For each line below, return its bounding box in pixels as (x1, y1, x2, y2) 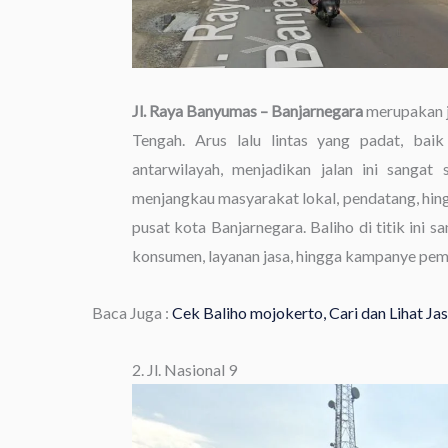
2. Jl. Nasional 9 (132, 359, 237, 379)
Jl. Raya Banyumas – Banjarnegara (132, 100, 364, 120)
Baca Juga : (92, 302, 172, 322)
